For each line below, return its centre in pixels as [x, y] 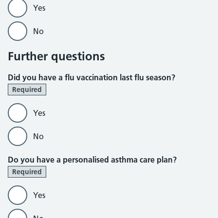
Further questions [56, 56]
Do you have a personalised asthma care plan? [92, 160]
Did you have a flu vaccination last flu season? [91, 77]
